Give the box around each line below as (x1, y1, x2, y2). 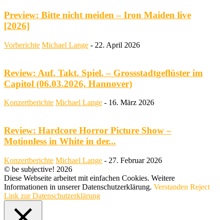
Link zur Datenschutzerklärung (4, 191, 100, 200)
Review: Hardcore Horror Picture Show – (4, 125, 171, 136)
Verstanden (154, 182, 188, 191)
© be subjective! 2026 (4, 165, 72, 173)
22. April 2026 (95, 40, 140, 49)
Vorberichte (4, 40, 40, 49)
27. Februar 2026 (109, 156, 162, 165)
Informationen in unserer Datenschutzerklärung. (4, 182, 154, 191)
